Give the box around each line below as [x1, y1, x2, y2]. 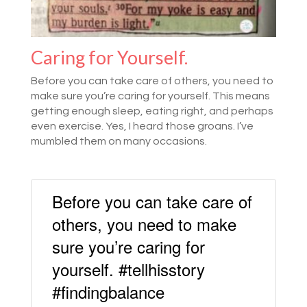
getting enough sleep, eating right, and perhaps [30, 106, 273, 117]
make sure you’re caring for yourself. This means [30, 90, 270, 102]
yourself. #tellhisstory [51, 257, 205, 282]
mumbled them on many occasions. [30, 136, 207, 147]
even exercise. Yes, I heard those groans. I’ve [30, 121, 254, 132]
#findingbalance [51, 280, 164, 304]
